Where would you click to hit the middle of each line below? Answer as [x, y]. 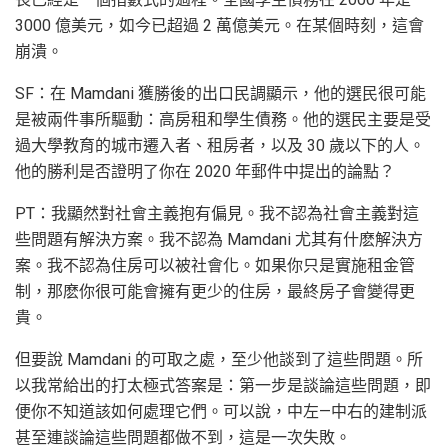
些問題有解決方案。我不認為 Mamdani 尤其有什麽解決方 [219, 240]
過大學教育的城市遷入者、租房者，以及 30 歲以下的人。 [220, 146]
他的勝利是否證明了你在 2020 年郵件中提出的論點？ [205, 172]
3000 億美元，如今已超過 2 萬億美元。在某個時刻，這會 [219, 26]
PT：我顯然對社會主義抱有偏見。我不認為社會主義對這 [217, 214]
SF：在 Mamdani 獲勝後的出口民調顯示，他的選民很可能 [220, 94]
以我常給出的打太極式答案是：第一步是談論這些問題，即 [223, 386]
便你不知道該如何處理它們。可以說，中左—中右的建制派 [221, 412]
